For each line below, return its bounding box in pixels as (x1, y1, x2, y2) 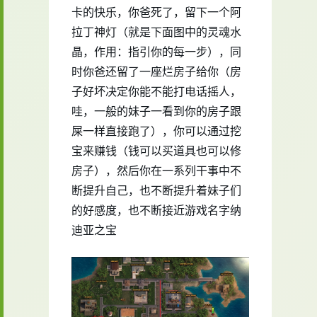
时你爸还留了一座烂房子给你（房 (71, 63, 241, 79)
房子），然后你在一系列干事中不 (71, 162, 241, 178)
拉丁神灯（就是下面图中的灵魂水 (71, 23, 241, 40)
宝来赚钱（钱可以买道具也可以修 (71, 142, 241, 158)
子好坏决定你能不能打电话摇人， (71, 83, 241, 99)
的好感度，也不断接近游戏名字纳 (71, 202, 241, 218)
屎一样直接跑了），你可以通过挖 (71, 122, 241, 139)
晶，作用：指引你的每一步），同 (71, 43, 241, 59)
